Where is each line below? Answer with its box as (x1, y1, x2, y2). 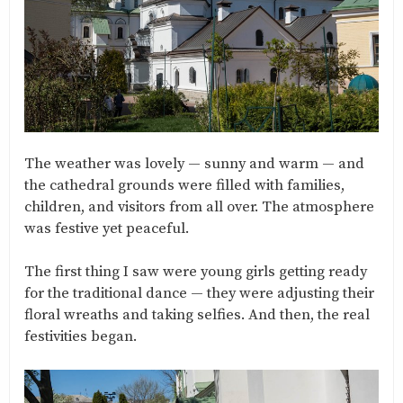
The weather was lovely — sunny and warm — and (24, 155, 364, 175)
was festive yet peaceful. (24, 219, 189, 239)
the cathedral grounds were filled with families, (24, 176, 345, 196)
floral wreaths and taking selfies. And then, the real (24, 306, 370, 326)
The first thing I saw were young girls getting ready (24, 263, 367, 282)
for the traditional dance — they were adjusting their (24, 284, 374, 304)
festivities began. (24, 327, 137, 347)
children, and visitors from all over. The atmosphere (24, 198, 374, 218)
